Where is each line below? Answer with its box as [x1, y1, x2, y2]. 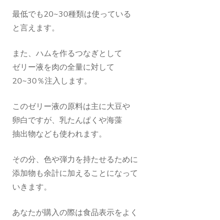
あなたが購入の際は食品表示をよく [12, 207, 138, 219]
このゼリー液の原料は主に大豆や [12, 101, 130, 112]
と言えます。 [12, 23, 59, 34]
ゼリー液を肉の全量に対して [12, 62, 114, 73]
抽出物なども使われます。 [12, 129, 107, 140]
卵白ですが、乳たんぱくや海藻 [12, 115, 122, 126]
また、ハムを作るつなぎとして [12, 48, 122, 59]
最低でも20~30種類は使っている [12, 9, 131, 20]
